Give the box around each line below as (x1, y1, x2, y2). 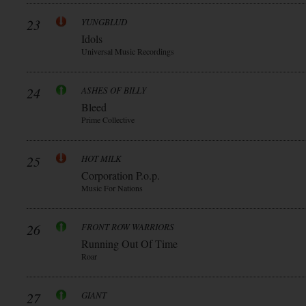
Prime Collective (81, 114, 135, 125)
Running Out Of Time (81, 236, 178, 251)
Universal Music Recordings (81, 46, 174, 57)
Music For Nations (81, 182, 143, 193)
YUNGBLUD (81, 16, 127, 28)
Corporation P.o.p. (81, 168, 160, 182)
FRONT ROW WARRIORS (81, 221, 174, 233)
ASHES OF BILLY (81, 84, 146, 96)
